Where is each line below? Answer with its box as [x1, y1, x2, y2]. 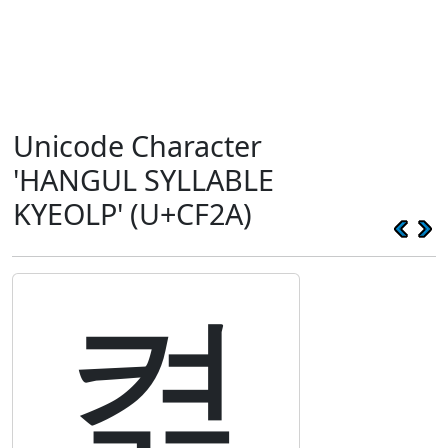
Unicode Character [13, 126, 262, 165]
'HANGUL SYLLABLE [13, 160, 274, 199]
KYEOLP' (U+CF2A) [13, 194, 252, 233]
